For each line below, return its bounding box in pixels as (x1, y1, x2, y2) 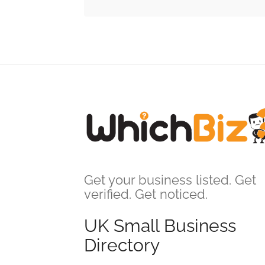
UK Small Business (84, 215, 236, 236)
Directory (84, 234, 160, 256)
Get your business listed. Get (84, 172, 256, 188)
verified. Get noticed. (84, 186, 208, 202)
